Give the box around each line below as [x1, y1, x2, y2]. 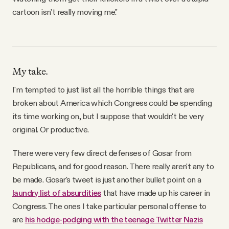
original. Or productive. [12, 124, 89, 135]
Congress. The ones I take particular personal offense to [12, 201, 207, 212]
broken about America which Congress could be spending [12, 98, 212, 108]
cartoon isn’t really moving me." [12, 6, 118, 17]
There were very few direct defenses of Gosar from [12, 148, 192, 158]
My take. [12, 65, 48, 77]
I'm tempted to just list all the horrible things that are [12, 84, 195, 95]
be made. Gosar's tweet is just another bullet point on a [12, 174, 201, 185]
